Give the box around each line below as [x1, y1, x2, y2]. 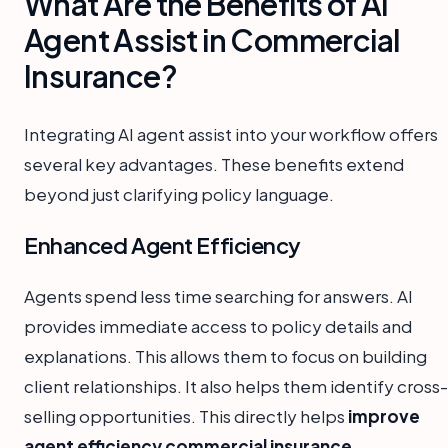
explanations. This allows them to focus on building [24, 345, 427, 368]
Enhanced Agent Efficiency [24, 231, 301, 260]
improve [348, 405, 420, 428]
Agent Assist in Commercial [24, 21, 400, 60]
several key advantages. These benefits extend [24, 153, 404, 176]
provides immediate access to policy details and [24, 315, 412, 338]
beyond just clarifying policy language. [24, 183, 334, 206]
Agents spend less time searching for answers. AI [24, 285, 413, 308]
